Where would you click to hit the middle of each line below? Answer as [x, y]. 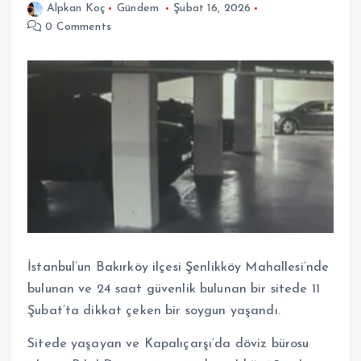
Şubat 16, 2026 [212, 9]
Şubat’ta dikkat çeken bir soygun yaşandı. [154, 311]
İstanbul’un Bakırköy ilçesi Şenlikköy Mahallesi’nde [178, 267]
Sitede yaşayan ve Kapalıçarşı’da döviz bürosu [168, 344]
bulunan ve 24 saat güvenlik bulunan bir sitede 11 [174, 289]
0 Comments [77, 27]
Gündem [138, 9]
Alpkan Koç [76, 9]
